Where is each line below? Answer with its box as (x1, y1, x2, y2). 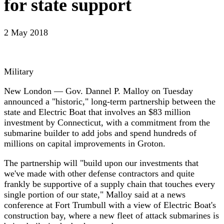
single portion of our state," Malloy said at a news (4, 189, 185, 200)
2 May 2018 (4, 27, 48, 38)
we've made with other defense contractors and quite (4, 168, 194, 179)
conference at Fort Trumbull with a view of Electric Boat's (4, 200, 216, 210)
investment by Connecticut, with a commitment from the (4, 117, 210, 128)
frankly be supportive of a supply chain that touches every (4, 179, 215, 189)
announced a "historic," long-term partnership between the (4, 96, 215, 107)
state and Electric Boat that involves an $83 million (4, 107, 190, 117)
